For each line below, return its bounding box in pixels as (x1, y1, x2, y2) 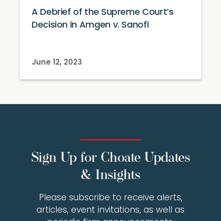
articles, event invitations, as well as (37, 206, 184, 215)
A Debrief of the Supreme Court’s (32, 8, 174, 17)
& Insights (80, 169, 141, 183)
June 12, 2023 (32, 59, 82, 67)
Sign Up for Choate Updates (31, 151, 190, 165)
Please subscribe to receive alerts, (38, 194, 183, 202)
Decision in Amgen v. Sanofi (32, 21, 149, 30)
